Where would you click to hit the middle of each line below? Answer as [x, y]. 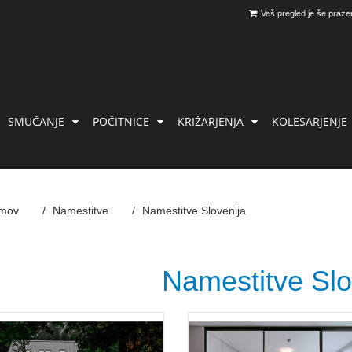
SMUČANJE [36, 121]
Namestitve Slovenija [194, 211]
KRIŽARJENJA [211, 121]
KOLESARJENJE [310, 121]
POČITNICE [121, 121]
